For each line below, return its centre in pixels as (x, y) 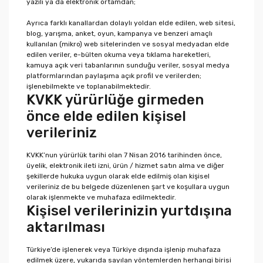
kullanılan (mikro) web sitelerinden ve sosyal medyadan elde (128, 44)
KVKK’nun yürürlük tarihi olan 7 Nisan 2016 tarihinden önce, (124, 155)
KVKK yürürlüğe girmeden (115, 100)
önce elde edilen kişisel (106, 116)
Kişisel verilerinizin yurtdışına (129, 211)
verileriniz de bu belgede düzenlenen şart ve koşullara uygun (128, 187)
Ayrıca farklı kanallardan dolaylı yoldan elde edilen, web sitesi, (131, 23)
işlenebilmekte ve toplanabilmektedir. (89, 86)
